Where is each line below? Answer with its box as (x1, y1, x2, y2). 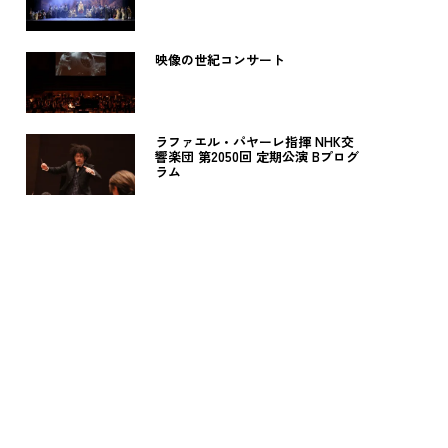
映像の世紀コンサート (154, 50, 285, 70)
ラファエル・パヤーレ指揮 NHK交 (154, 131, 354, 151)
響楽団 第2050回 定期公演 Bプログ (154, 146, 359, 166)
